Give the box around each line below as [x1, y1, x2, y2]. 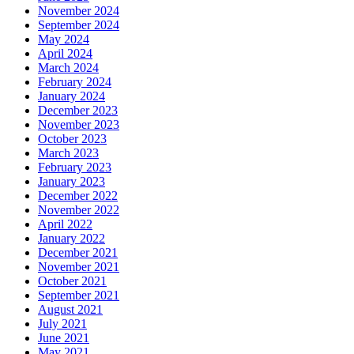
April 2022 [38, 217, 92, 232]
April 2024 [38, 47, 92, 61]
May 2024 [38, 32, 89, 47]
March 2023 [38, 146, 99, 160]
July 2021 [38, 317, 87, 331]
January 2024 [38, 89, 105, 104]
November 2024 [38, 4, 119, 18]
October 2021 [38, 274, 107, 288]
